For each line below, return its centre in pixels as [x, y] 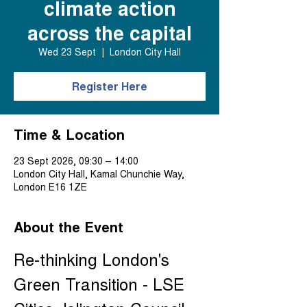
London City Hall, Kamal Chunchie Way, [99, 173]
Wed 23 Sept [67, 51]
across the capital [110, 33]
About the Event [69, 226]
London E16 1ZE [50, 186]
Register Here [110, 86]
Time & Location [69, 134]
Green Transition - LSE [101, 283]
